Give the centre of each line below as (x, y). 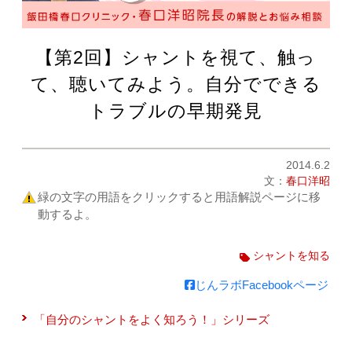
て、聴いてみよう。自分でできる (176, 84)
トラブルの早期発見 (176, 111)
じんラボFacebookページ (261, 285)
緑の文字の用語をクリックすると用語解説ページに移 (180, 197)
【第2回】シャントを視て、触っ (176, 58)
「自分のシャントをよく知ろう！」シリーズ (152, 320)
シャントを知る (291, 256)
